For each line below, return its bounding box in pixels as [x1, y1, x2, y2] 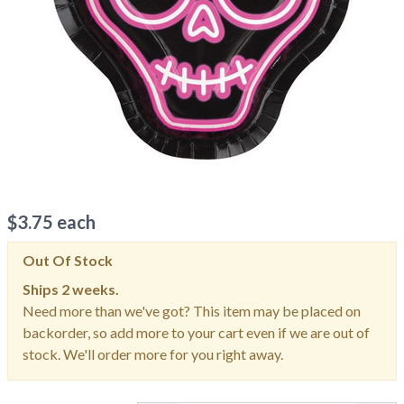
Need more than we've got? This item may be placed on [23, 302, 361, 319]
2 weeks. [61, 280, 119, 298]
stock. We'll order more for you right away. [23, 345, 283, 363]
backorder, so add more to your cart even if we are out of [23, 324, 370, 341]
